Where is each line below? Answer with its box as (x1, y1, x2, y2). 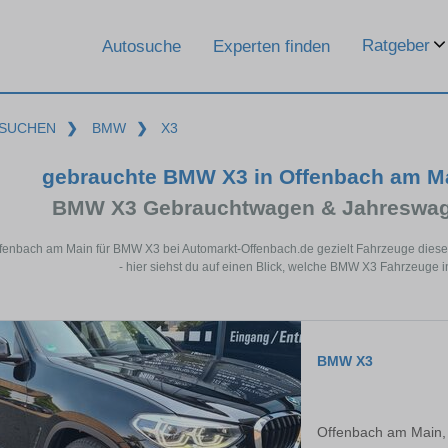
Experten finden (213, 36, 330, 56)
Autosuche (102, 36, 181, 56)
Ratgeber (362, 36, 430, 55)
